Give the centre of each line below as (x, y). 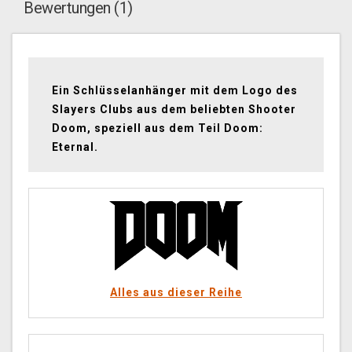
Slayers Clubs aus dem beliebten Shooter (174, 110)
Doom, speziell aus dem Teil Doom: (158, 128)
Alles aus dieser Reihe (176, 293)
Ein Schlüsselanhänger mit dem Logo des (175, 91)
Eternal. (75, 147)
